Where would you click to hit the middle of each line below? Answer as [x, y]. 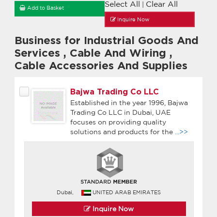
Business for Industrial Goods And [107, 40]
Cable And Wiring [118, 53]
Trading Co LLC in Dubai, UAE [120, 112]
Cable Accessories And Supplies [101, 66]
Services [39, 53]
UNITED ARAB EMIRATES [127, 192]
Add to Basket [45, 8]
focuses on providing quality [118, 122]
